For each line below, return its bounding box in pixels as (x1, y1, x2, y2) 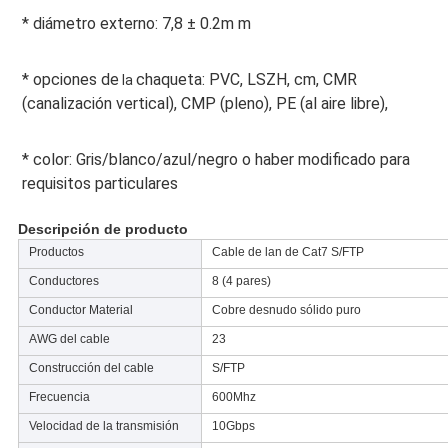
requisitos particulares (21, 174, 178, 194)
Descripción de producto (17, 221, 188, 238)
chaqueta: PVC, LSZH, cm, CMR (135, 70, 357, 90)
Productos (28, 245, 84, 260)
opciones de (28, 70, 119, 90)
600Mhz (211, 390, 256, 405)
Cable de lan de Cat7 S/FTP (211, 245, 364, 260)
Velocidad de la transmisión (28, 419, 179, 434)
